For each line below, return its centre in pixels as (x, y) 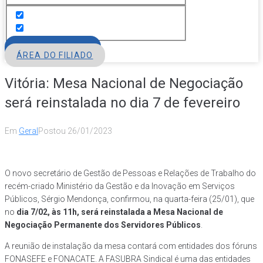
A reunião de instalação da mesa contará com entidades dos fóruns (131, 246)
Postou (53, 131)
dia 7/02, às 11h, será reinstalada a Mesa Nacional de (120, 212)
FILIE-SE (53, 48)
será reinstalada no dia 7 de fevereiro (122, 103)
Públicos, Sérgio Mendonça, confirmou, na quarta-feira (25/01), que (129, 199)
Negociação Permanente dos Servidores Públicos (103, 225)
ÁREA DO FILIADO (55, 55)
